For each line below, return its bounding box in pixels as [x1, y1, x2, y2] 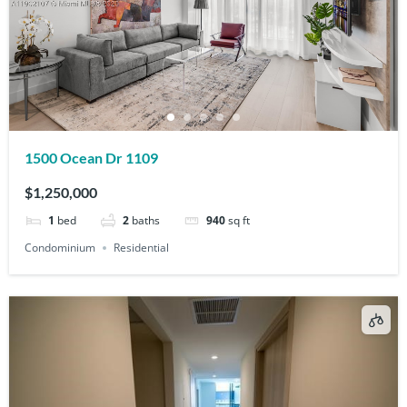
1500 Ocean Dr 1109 [25, 148, 159, 166]
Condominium [25, 239, 96, 255]
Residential [114, 239, 170, 255]
